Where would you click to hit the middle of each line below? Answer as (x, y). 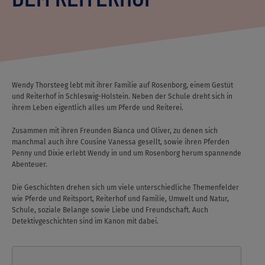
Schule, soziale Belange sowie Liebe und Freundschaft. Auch (110, 210)
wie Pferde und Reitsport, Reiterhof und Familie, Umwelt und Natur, (120, 199)
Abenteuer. (30, 164)
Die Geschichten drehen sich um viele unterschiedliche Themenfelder (125, 188)
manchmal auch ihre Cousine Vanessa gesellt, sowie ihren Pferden (121, 142)
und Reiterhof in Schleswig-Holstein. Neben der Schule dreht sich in (122, 96)
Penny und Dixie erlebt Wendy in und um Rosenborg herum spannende (127, 153)
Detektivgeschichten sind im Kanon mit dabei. (85, 221)
